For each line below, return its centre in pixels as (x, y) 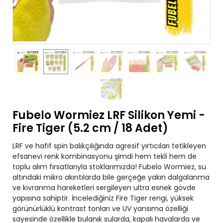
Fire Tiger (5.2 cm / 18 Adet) (90, 128)
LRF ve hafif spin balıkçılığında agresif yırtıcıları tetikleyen (109, 146)
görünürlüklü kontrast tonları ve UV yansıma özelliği (100, 209)
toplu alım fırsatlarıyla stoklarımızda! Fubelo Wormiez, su (109, 167)
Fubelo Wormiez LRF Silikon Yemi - (109, 115)
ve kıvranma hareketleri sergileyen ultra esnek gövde (104, 188)
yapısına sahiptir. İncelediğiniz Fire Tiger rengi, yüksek (103, 198)
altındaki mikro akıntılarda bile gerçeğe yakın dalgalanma (111, 177)
